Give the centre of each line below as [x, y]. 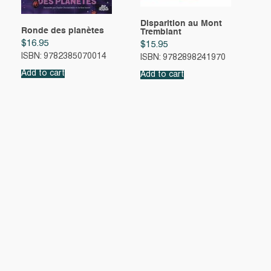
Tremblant [161, 32]
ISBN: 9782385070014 [64, 57]
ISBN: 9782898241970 [183, 58]
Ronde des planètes [63, 31]
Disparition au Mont [181, 23]
